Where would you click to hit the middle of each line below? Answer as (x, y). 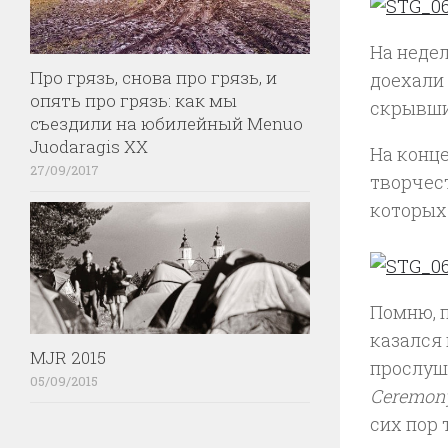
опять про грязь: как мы (133, 100)
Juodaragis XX (89, 146)
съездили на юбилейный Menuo (166, 123)
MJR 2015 (68, 357)
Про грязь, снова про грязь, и (153, 77)
